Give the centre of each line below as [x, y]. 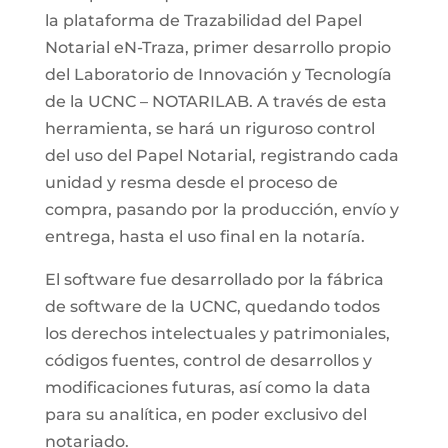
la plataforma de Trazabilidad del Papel [203, 20]
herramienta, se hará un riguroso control [209, 128]
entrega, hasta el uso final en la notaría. [204, 236]
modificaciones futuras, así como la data [207, 387]
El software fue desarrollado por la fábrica [214, 279]
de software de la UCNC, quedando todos [212, 306]
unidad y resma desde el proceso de [191, 182]
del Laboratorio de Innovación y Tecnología [218, 74]
